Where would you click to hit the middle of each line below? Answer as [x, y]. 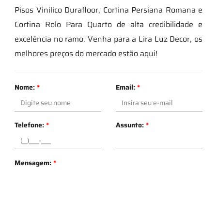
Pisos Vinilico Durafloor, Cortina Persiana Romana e [108, 10]
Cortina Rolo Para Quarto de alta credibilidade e [108, 24]
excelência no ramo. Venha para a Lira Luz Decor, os [108, 39]
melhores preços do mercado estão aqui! [86, 53]
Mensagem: [34, 163]
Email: [126, 87]
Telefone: [30, 125]
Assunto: [131, 125]
